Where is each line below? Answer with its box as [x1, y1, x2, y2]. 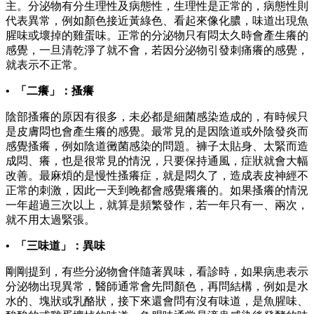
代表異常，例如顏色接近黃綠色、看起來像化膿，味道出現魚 [6, 15, 308, 27]
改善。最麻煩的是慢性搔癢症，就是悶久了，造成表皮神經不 [6, 170, 308, 182]
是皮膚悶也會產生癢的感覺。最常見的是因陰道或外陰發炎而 [6, 125, 308, 138]
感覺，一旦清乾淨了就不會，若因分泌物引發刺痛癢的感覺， [6, 44, 308, 57]
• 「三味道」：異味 [6, 240, 105, 252]
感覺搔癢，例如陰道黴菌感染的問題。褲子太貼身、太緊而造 [6, 140, 308, 153]
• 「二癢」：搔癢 [6, 85, 94, 97]
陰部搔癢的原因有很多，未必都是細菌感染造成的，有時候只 [6, 111, 308, 123]
